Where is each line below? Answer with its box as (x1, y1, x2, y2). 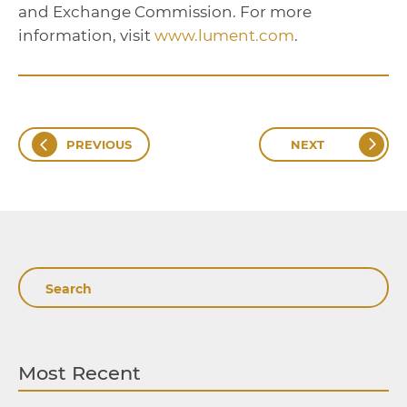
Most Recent (18, 362, 141, 384)
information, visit (18, 26, 154, 45)
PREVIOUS (66, 137, 132, 152)
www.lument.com (154, 26, 294, 45)
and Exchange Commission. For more (18, 3, 312, 21)
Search (17, 269, 90, 294)
